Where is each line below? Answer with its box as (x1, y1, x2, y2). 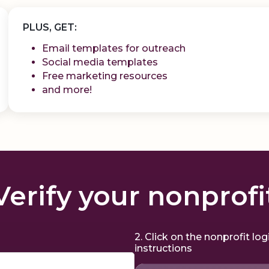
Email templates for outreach (42, 43, 186, 54)
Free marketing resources (42, 70, 168, 82)
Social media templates (42, 56, 158, 68)
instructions (134, 243, 192, 254)
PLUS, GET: (23, 22, 77, 33)
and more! (42, 84, 92, 95)
